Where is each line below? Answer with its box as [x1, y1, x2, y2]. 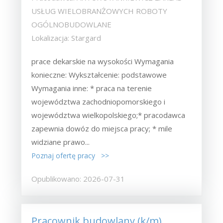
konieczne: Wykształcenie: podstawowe [31, 69, 167, 80]
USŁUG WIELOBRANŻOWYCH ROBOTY [31, 5, 168, 16]
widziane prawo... [31, 136, 90, 147]
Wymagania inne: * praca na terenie [31, 83, 152, 93]
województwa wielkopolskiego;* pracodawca [31, 110, 186, 120]
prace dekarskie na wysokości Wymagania [31, 56, 174, 66]
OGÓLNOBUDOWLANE [31, 19, 112, 29]
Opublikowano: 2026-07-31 [31, 173, 125, 184]
